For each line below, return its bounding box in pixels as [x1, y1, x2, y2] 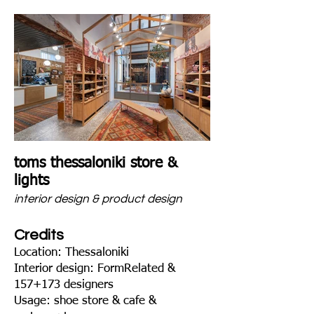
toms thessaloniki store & [14, 156, 177, 171]
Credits [14, 227, 64, 243]
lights [14, 174, 49, 189]
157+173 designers [14, 279, 114, 291]
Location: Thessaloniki [14, 247, 129, 259]
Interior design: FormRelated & [14, 263, 175, 275]
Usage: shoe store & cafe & [14, 295, 156, 307]
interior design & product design [14, 193, 182, 205]
